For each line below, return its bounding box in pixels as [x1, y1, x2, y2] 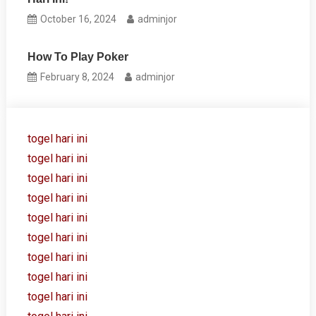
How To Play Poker [28, 51, 129, 63]
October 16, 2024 [40, 13, 117, 25]
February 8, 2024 [40, 71, 115, 83]
